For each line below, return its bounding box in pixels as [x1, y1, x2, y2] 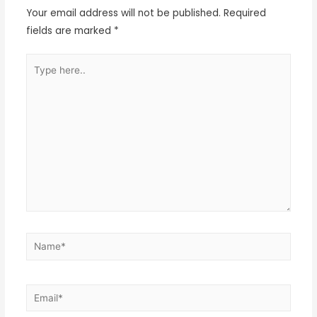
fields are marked [25, 23, 114, 38]
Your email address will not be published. [25, 6, 221, 20]
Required [220, 6, 266, 20]
